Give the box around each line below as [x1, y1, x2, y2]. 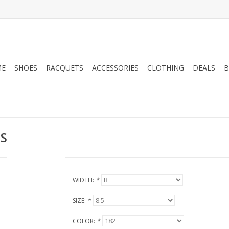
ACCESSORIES [92, 63, 139, 73]
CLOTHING [147, 63, 184, 73]
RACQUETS [46, 63, 83, 73]
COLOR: [72, 217, 97, 225]
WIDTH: [72, 176, 96, 185]
